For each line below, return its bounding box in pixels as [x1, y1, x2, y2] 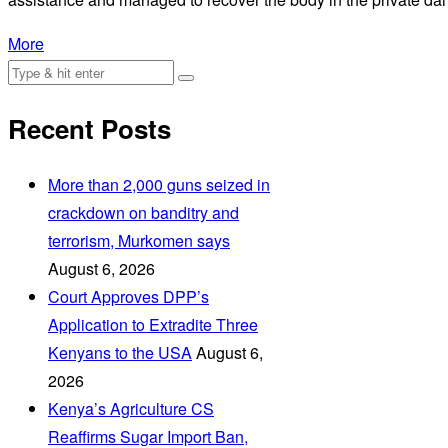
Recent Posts [8, 109, 171, 147]
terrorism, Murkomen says [48, 228, 230, 252]
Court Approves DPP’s [48, 284, 209, 308]
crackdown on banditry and [48, 200, 239, 224]
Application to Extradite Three [48, 312, 258, 336]
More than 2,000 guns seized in [48, 172, 270, 196]
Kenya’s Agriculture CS [48, 396, 214, 420]
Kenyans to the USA [48, 340, 192, 364]
